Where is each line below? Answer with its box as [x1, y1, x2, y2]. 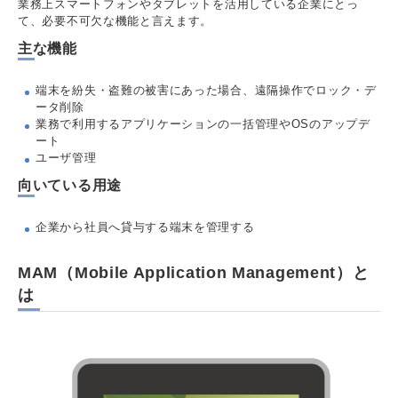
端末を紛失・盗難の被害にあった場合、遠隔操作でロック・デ [36, 84, 377, 98]
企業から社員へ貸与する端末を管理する [36, 220, 255, 235]
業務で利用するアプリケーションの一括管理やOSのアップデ [36, 117, 370, 131]
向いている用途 [18, 178, 122, 194]
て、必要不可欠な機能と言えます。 [18, 14, 213, 28]
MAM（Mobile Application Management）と [18, 264, 370, 283]
